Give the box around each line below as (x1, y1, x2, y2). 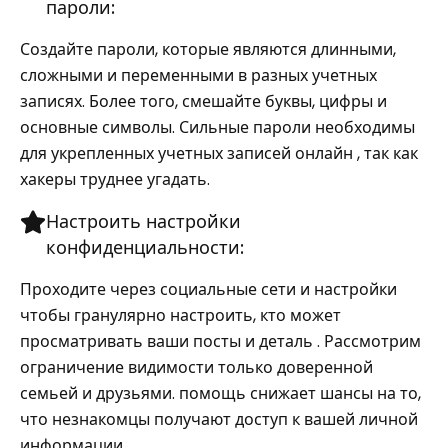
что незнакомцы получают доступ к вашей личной (20, 408, 418, 431)
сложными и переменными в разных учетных (20, 64, 377, 87)
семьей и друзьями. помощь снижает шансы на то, (20, 382, 421, 405)
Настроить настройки (46, 209, 241, 234)
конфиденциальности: (46, 235, 244, 260)
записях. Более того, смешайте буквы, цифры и (20, 90, 387, 113)
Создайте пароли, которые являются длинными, (20, 38, 396, 61)
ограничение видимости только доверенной (20, 356, 373, 379)
